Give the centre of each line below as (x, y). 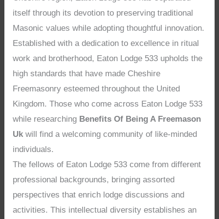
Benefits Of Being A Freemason (140, 119)
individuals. (33, 150)
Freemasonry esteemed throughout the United (97, 89)
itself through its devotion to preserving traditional (103, 13)
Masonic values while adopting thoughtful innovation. (109, 28)
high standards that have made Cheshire (87, 74)
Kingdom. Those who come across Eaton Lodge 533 (108, 104)
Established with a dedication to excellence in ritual (106, 44)
